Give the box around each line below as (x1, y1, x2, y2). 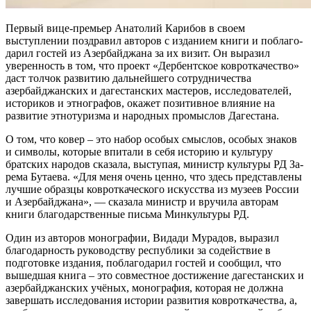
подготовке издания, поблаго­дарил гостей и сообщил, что (6, 256, 281, 269)
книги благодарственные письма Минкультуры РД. (6, 208, 249, 220)
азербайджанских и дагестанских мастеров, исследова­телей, (6, 84, 292, 96)
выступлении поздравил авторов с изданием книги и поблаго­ (6, 34, 303, 47)
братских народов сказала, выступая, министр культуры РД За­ (6, 158, 303, 170)
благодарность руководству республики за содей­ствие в (6, 244, 271, 256)
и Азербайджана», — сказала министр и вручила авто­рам (6, 195, 278, 208)
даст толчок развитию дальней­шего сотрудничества (6, 72, 251, 84)
